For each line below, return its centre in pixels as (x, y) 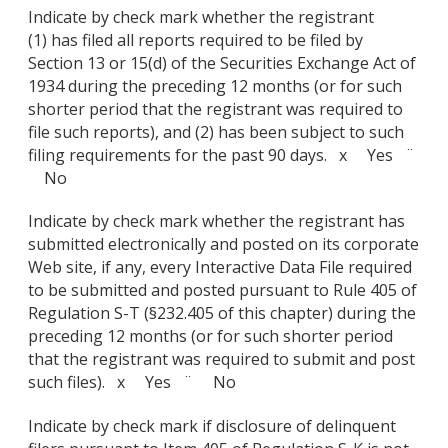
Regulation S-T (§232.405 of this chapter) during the (222, 313)
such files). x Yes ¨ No (132, 382)
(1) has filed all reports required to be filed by (195, 39)
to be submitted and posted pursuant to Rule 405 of (222, 290)
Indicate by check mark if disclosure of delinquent (212, 426)
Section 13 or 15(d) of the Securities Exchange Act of (222, 62)
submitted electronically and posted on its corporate (223, 244)
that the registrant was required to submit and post (221, 359)
